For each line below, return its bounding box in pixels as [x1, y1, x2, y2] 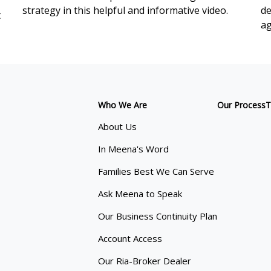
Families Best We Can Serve [98, 165, 215, 178]
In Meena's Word [98, 143, 169, 155]
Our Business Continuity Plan [98, 210, 218, 223]
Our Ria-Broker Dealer [98, 255, 192, 267]
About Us [98, 120, 137, 133]
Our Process [217, 99, 266, 111]
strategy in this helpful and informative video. [22, 4, 229, 18]
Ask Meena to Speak [98, 188, 183, 200]
